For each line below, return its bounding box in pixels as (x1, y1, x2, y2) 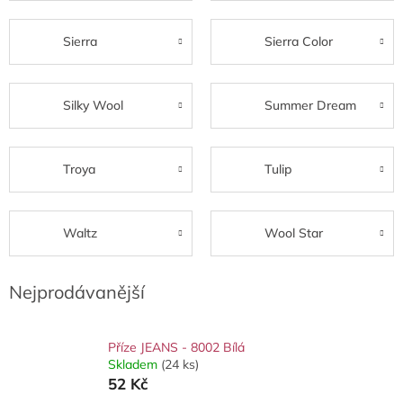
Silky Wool (63, 97, 123, 114)
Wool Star (264, 225, 323, 242)
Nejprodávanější (9, 280, 145, 303)
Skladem (108, 355, 161, 372)
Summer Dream (264, 97, 356, 114)
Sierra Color (264, 33, 333, 50)
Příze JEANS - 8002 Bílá (108, 338, 245, 355)
